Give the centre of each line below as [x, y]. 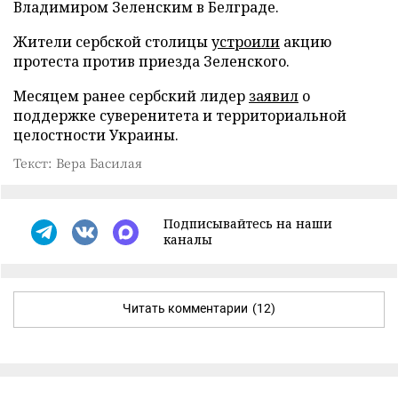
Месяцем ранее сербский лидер [131, 96]
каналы [188, 240]
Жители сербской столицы [112, 42]
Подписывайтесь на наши [248, 224]
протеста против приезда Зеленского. [151, 62]
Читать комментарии [185, 309]
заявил [274, 96]
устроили [246, 42]
